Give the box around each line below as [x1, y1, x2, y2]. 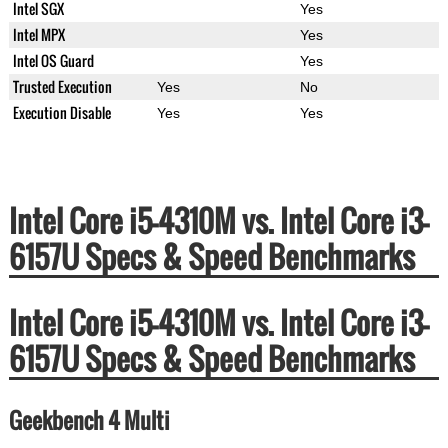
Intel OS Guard [12, 50, 94, 72]
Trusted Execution [12, 76, 112, 98]
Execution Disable [12, 102, 111, 124]
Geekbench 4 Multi [8, 404, 170, 437]
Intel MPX [12, 24, 65, 46]
